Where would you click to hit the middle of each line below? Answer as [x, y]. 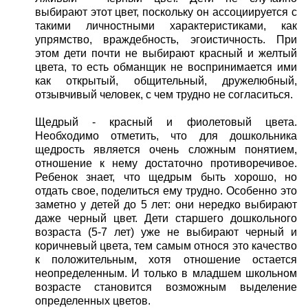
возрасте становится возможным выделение [166, 287]
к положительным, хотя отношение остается [166, 260]
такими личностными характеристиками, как [166, 26]
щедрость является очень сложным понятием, [166, 150]
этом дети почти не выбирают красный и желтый [166, 54]
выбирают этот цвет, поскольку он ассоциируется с [166, 12]
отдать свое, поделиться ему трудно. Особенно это [166, 191]
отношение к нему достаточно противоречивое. [166, 164]
